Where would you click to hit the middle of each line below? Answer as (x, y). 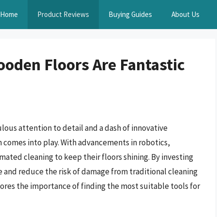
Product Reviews (63, 14)
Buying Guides (130, 14)
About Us (186, 14)
